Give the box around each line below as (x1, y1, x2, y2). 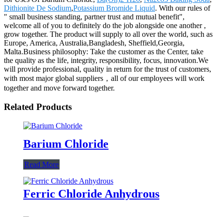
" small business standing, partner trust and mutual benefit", (4, 13, 185, 21)
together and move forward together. (4, 84, 115, 93)
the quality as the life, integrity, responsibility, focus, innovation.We (4, 56, 208, 65)
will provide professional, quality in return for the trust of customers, (4, 65, 211, 74)
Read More (24, 160, 59, 169)
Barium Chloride (23, 137, 108, 150)
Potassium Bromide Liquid (73, 4, 155, 13)
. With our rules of (155, 4, 210, 13)
